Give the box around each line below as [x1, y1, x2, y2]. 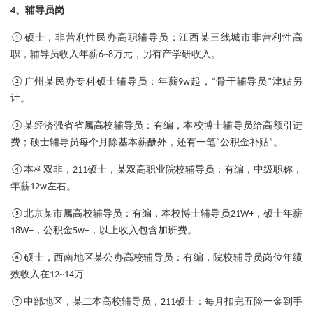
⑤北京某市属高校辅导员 [10, 209, 122, 220]
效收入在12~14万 [10, 270, 84, 281]
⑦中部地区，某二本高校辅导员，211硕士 [10, 297, 195, 308]
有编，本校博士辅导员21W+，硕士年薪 [131, 209, 303, 220]
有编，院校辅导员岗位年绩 [183, 253, 303, 264]
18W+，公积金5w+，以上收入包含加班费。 [10, 226, 197, 237]
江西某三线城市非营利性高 [179, 33, 303, 44]
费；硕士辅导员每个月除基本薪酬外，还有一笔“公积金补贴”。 [10, 138, 283, 149]
